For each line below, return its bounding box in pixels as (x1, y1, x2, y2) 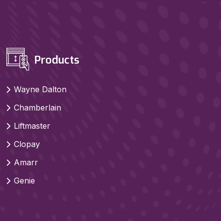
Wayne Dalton (14, 84, 67, 94)
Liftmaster (14, 120, 50, 131)
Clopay (14, 139, 40, 149)
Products (31, 52, 79, 67)
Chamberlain (14, 102, 61, 112)
